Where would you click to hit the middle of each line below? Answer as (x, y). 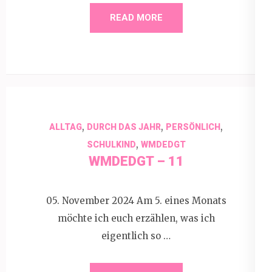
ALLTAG (66, 127)
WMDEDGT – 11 (136, 161)
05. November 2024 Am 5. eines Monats (136, 201)
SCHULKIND (111, 144)
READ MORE (136, 17)
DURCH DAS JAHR (124, 127)
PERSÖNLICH (193, 127)
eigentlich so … (136, 236)
